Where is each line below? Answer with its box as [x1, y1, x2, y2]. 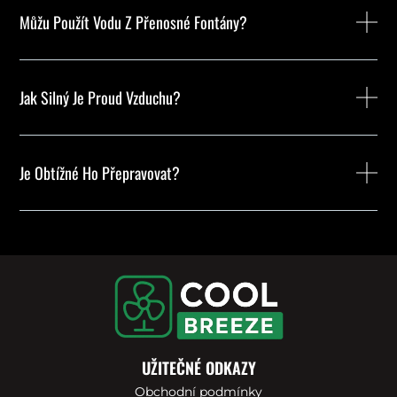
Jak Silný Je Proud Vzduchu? [19, 86, 182, 110]
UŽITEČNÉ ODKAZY [141, 356, 256, 380]
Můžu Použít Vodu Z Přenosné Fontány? [19, 11, 248, 35]
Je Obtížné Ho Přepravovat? [19, 161, 181, 185]
